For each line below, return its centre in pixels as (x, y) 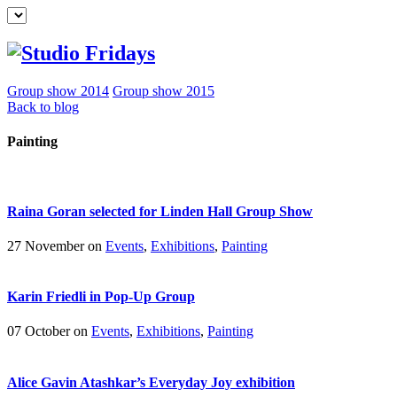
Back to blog (43, 106)
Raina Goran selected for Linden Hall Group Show (160, 211)
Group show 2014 (58, 90)
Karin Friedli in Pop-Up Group (101, 297)
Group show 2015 (163, 90)
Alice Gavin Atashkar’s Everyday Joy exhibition (151, 382)
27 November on (56, 245)
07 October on (49, 331)
